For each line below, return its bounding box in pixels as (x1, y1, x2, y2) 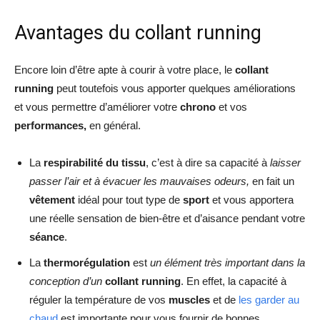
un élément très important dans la (150, 256, 305, 269)
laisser (270, 156, 301, 169)
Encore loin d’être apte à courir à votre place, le (14, 63, 235, 76)
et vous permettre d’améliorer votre (14, 100, 180, 113)
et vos (219, 100, 247, 113)
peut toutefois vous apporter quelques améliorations (56, 81, 296, 94)
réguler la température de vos (29, 293, 169, 306)
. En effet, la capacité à (181, 274, 286, 287)
